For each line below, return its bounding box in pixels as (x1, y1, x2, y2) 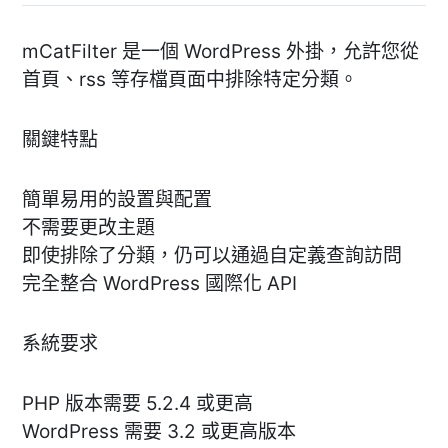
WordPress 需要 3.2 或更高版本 (22, 419, 296, 443)
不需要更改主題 (22, 215, 155, 239)
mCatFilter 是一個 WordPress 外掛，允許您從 (22, 39, 419, 63)
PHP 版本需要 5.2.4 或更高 (22, 391, 253, 415)
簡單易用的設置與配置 (22, 187, 212, 211)
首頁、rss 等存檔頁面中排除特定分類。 (22, 67, 358, 91)
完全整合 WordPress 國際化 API (22, 271, 297, 295)
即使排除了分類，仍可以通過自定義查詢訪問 (22, 243, 402, 267)
